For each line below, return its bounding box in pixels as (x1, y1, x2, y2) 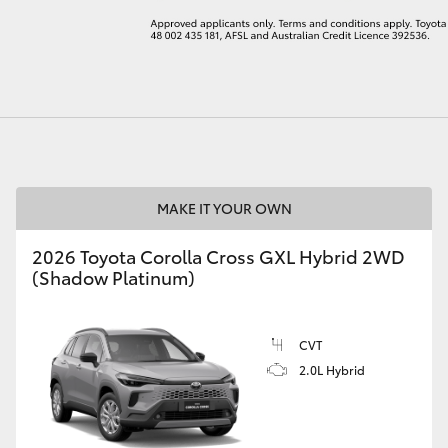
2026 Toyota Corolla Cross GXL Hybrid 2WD (32, 243, 405, 269)
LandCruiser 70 (3, 99, 103, 120)
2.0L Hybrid (299, 361, 365, 378)
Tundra (339, 99, 387, 120)
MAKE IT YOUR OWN (156, 198, 292, 218)
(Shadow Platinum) (32, 264, 195, 290)
